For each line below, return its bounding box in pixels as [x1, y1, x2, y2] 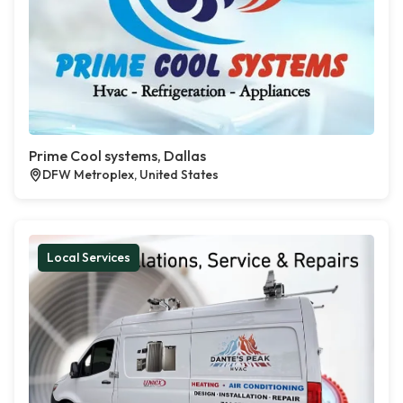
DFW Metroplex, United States [42, 166, 219, 183]
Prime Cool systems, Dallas [29, 147, 206, 165]
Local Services [47, 249, 130, 265]
